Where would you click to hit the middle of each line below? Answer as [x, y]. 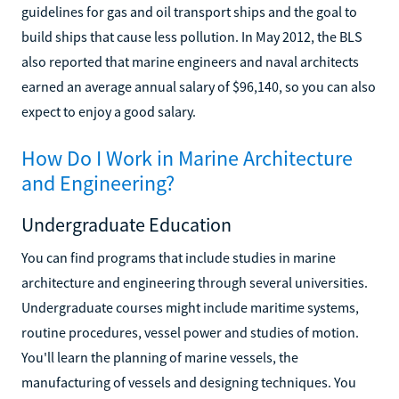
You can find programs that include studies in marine [179, 257]
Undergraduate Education [126, 224]
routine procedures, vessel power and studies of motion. [190, 332]
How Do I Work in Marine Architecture [187, 158]
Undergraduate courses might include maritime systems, [190, 307]
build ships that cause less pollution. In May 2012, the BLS [192, 36]
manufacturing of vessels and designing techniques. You [189, 382]
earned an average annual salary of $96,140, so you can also [199, 86]
